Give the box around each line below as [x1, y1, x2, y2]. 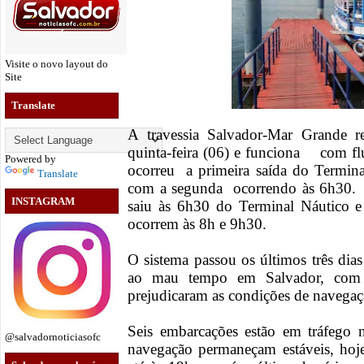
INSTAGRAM [11, 195, 75, 208]
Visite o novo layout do [5, 58, 108, 70]
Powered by [5, 152, 56, 165]
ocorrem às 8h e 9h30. [128, 215, 266, 233]
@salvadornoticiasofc [5, 331, 101, 344]
